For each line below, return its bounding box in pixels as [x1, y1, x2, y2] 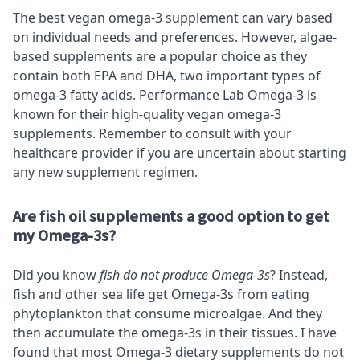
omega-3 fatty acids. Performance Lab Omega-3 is [13, 85, 317, 104]
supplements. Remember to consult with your [13, 124, 292, 142]
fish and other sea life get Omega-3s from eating [13, 284, 309, 303]
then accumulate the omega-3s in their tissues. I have [13, 323, 337, 342]
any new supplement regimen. [13, 162, 198, 181]
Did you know [13, 265, 100, 284]
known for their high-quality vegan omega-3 [13, 104, 281, 123]
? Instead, [270, 265, 328, 284]
